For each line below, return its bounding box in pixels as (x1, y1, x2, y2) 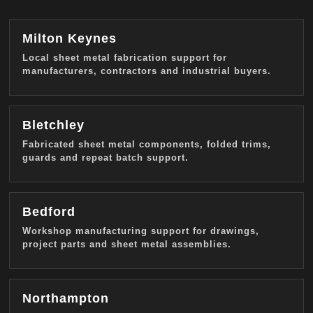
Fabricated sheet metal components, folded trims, (22, 139, 271, 150)
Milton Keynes (22, 31, 117, 46)
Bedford (22, 205, 75, 219)
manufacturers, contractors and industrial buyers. (22, 66, 271, 77)
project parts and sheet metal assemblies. (22, 239, 231, 250)
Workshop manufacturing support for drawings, (22, 226, 259, 237)
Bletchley (22, 118, 85, 133)
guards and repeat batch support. (22, 152, 189, 163)
